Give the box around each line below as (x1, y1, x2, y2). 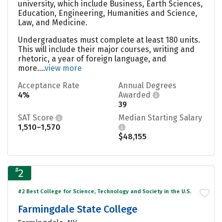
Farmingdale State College (18, 203, 137, 215)
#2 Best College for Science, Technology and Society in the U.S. (18, 188, 191, 195)
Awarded (118, 90, 153, 100)
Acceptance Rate (18, 80, 79, 90)
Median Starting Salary (118, 112, 202, 122)
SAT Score (18, 112, 55, 122)
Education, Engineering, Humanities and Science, (18, 8, 197, 18)
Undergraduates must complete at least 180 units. (18, 35, 200, 45)
